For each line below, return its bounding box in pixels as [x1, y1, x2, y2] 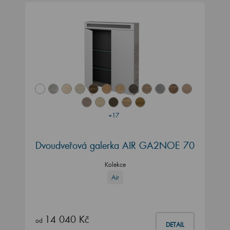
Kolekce [104, 161, 126, 169]
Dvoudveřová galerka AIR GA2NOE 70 [35, 139, 195, 152]
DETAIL [166, 221, 184, 229]
